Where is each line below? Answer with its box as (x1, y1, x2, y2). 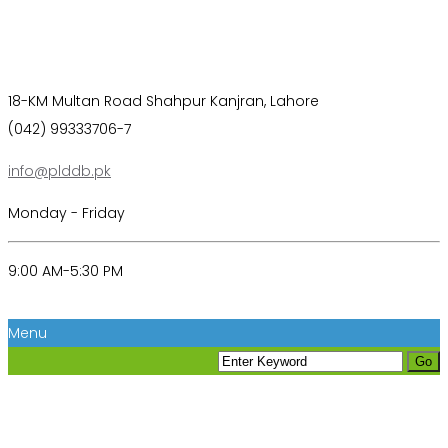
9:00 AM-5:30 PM (8, 261, 123, 281)
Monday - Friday (8, 203, 125, 223)
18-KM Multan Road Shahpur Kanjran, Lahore (8, 91, 319, 111)
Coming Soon (8, 394, 215, 432)
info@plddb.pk (8, 161, 111, 181)
